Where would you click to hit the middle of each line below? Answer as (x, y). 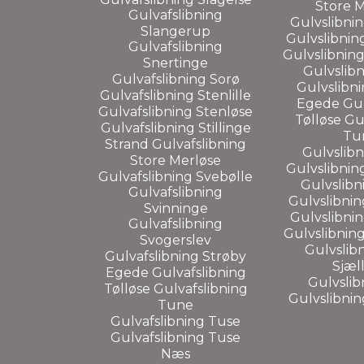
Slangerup (175, 31)
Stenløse (224, 111)
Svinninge (175, 208)
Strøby (224, 256)
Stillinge (224, 128)
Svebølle (224, 176)
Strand (128, 144)
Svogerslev (175, 240)
